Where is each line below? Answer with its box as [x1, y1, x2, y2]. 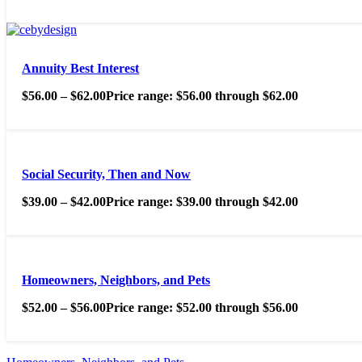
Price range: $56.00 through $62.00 [106, 88, 299, 103]
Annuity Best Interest [22, 61, 140, 75]
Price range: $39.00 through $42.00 [106, 194, 299, 208]
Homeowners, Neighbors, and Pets [22, 273, 211, 288]
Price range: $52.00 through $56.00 [106, 301, 299, 315]
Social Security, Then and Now [22, 166, 192, 181]
